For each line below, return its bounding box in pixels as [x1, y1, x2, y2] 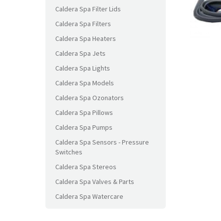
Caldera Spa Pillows [55, 108, 113, 117]
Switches [55, 147, 82, 156]
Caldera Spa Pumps [55, 123, 112, 132]
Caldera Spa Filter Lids [55, 4, 121, 13]
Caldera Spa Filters [55, 19, 111, 28]
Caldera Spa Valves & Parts [55, 177, 134, 186]
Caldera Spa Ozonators [55, 93, 124, 102]
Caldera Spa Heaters [55, 34, 116, 43]
